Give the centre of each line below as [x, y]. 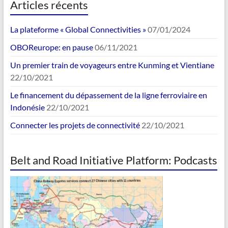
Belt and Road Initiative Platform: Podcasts [113, 160]
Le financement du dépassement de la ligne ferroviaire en [108, 95]
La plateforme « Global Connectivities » [78, 30]
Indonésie [27, 107]
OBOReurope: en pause [51, 47]
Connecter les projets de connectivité [75, 125]
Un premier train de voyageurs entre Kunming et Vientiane [112, 65]
